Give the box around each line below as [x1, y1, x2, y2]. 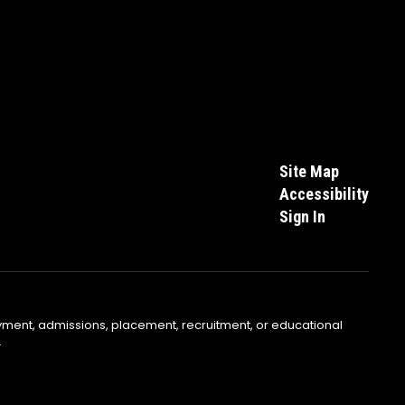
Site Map [278, 161, 339, 181]
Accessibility [278, 184, 369, 203]
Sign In [278, 206, 325, 226]
